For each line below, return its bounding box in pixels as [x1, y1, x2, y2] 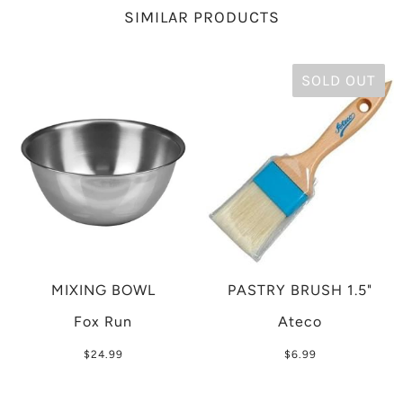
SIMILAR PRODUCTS [123, 7, 280, 28]
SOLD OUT [301, 71, 376, 90]
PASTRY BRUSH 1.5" [228, 282, 372, 300]
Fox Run [74, 313, 132, 331]
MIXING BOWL [50, 282, 156, 300]
